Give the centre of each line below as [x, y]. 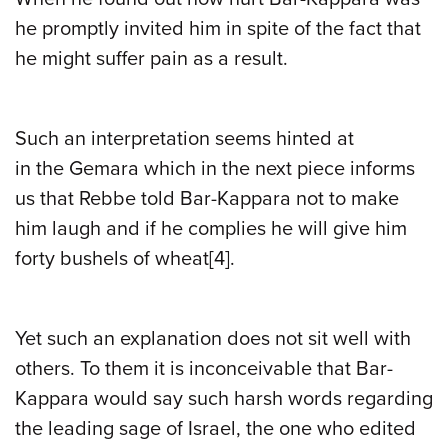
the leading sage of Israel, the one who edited [215, 428]
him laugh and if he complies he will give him [211, 228]
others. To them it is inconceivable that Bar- [204, 368]
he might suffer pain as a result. [154, 58]
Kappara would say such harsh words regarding [224, 398]
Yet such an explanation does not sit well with [213, 338]
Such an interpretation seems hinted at [184, 138]
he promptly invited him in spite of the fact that [218, 28]
